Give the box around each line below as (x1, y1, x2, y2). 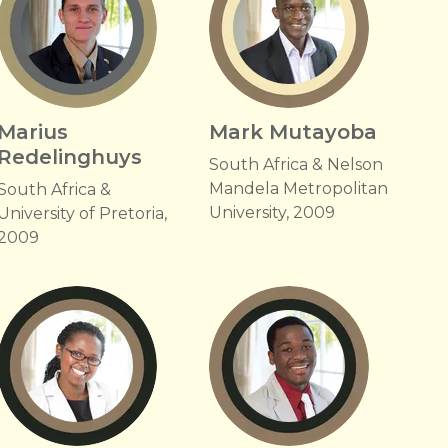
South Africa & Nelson (208, 155, 383, 174)
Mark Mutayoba (208, 120, 377, 144)
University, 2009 (208, 203, 335, 222)
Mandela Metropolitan (208, 179, 388, 198)
